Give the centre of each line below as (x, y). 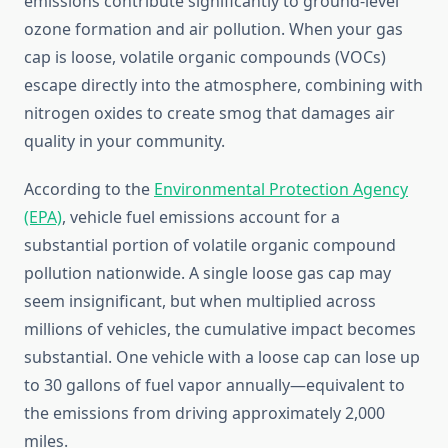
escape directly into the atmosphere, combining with (223, 85)
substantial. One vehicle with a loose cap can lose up (222, 357)
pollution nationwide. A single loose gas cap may (207, 273)
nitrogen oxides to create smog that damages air (209, 113)
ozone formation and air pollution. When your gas (213, 29)
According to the (89, 189)
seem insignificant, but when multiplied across (200, 301)
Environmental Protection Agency (281, 189)
